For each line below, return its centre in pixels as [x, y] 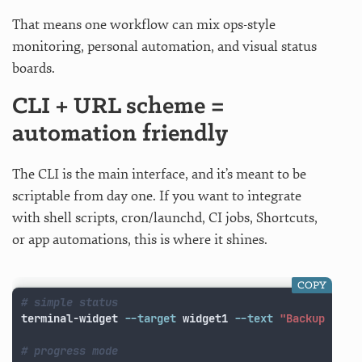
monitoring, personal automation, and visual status [164, 47]
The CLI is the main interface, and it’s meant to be [159, 175]
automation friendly [120, 135]
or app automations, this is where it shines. [140, 240]
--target [151, 318]
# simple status [70, 302]
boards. [34, 69]
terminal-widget [73, 318]
